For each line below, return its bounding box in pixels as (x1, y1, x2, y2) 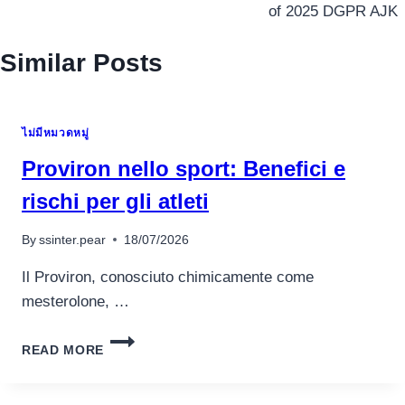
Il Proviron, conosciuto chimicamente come (22, 268, 314, 286)
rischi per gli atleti (22, 189, 209, 214)
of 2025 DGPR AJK (268, 2, 398, 20)
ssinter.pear (39, 232, 107, 247)
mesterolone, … (22, 292, 129, 310)
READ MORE (22, 343, 105, 357)
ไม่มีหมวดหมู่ (22, 127, 89, 140)
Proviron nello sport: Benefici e (22, 156, 345, 182)
